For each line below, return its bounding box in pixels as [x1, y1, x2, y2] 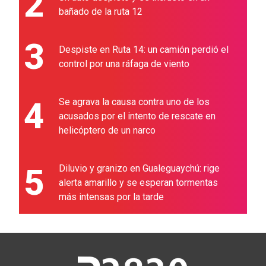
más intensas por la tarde [59, 191, 164, 202]
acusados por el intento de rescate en [59, 110, 216, 122]
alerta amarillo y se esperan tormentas [59, 177, 218, 188]
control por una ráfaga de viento [59, 58, 189, 69]
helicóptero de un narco [59, 125, 156, 136]
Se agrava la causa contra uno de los [59, 96, 210, 107]
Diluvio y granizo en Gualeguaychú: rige [59, 163, 220, 174]
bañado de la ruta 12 [59, 6, 142, 17]
